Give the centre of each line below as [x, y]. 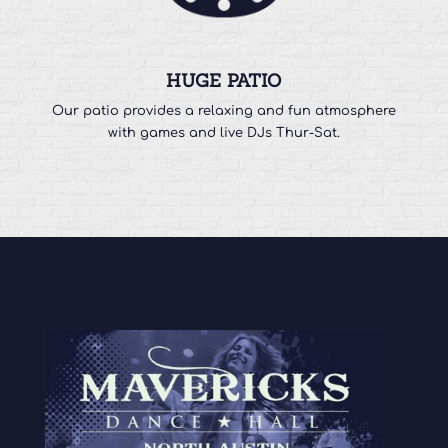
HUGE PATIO [224, 81]
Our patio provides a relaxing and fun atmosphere [223, 111]
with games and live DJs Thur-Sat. [223, 133]
